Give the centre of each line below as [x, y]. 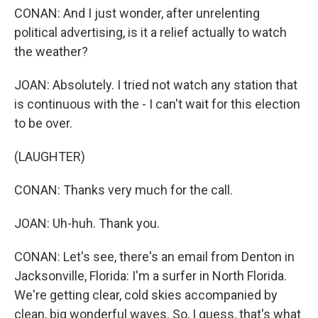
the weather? [51, 51]
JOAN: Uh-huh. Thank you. [87, 223]
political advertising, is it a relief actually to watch [150, 32]
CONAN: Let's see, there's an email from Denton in [154, 257]
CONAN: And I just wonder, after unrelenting [137, 13]
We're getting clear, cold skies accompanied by [146, 295]
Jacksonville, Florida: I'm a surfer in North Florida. [150, 276]
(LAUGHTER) [50, 157]
